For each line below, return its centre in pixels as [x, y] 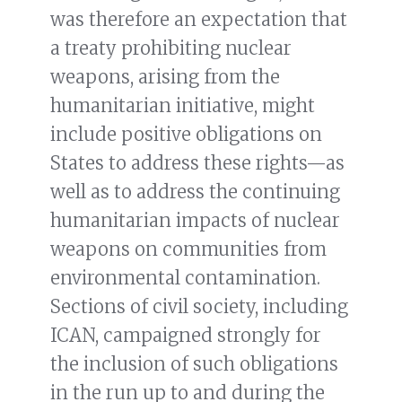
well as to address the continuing [195, 192]
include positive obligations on [186, 135]
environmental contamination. [185, 278]
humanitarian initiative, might [183, 106]
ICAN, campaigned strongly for [186, 336]
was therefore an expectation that [199, 20]
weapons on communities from [188, 249]
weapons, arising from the [165, 77]
